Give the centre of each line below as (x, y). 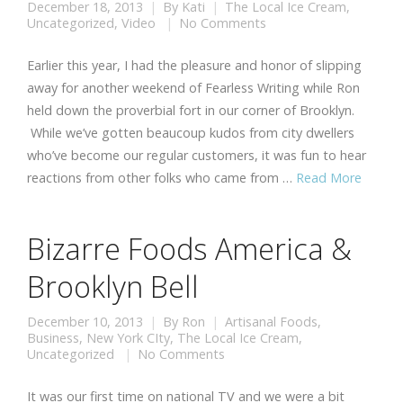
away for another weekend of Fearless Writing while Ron (193, 88)
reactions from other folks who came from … (161, 178)
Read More (329, 178)
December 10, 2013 (85, 322)
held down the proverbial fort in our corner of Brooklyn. (191, 110)
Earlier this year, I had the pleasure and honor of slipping (194, 65)
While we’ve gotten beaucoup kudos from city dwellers (191, 133)
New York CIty (128, 338)
